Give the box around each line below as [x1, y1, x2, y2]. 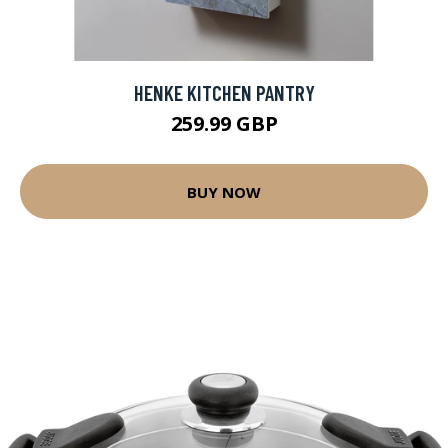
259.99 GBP [170, 110, 278, 137]
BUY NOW [187, 181, 261, 202]
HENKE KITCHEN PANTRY [133, 80, 315, 105]
